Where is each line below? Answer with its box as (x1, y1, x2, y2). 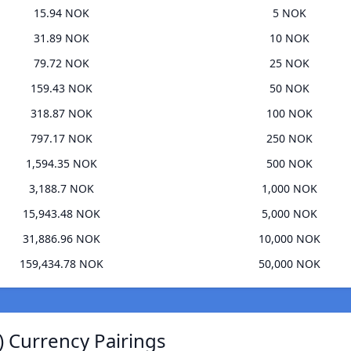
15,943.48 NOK (23, 206, 100, 222)
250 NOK (266, 131, 313, 147)
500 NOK (266, 156, 313, 172)
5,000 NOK (262, 206, 317, 222)
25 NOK (270, 56, 309, 71)
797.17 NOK (31, 131, 92, 147)
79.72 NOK (34, 56, 89, 71)
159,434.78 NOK (20, 256, 103, 272)
